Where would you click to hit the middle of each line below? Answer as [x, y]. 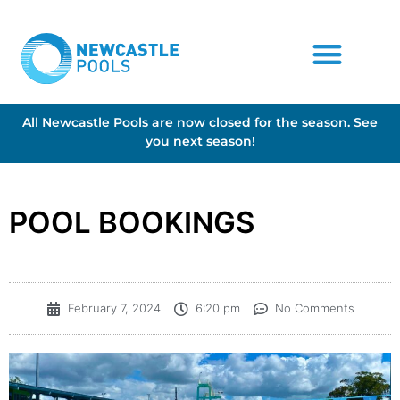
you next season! [200, 141]
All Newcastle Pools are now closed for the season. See [200, 122]
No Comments [314, 308]
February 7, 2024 [114, 308]
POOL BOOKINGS [132, 223]
